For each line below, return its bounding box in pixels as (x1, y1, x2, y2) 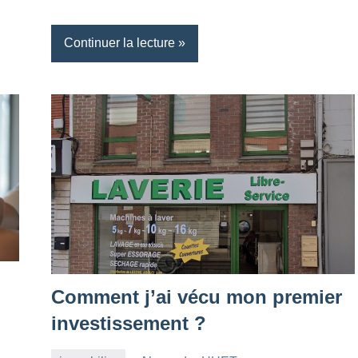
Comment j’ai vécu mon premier (51, 285, 342, 308)
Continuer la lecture (64, 36, 175, 50)
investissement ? (51, 312, 206, 334)
